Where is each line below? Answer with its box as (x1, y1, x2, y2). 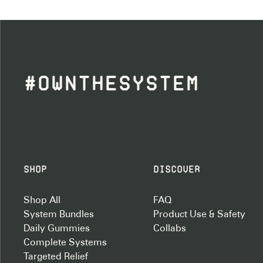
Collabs (153, 224, 187, 233)
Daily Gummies (23, 224, 90, 233)
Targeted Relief (23, 252, 88, 261)
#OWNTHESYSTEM (23, 72, 199, 95)
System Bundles (23, 210, 94, 219)
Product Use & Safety (153, 210, 246, 219)
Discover (153, 164, 201, 174)
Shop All (23, 196, 60, 205)
